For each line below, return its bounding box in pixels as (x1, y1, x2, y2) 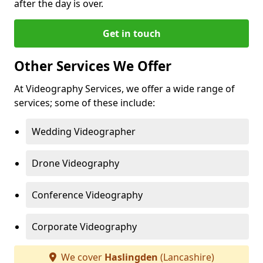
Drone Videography (32, 157, 119, 170)
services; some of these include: (14, 96, 155, 109)
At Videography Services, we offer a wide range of (14, 82, 235, 95)
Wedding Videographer (32, 125, 136, 138)
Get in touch (102, 27, 161, 40)
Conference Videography (32, 188, 143, 201)
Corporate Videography (32, 220, 137, 233)
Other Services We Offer (14, 57, 171, 75)
